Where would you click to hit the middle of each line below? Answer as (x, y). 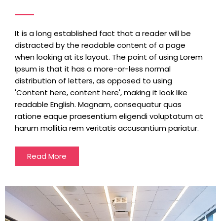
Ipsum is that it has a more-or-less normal (93, 69)
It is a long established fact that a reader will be (103, 33)
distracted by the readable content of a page (100, 45)
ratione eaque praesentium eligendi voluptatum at (109, 116)
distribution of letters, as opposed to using (93, 80)
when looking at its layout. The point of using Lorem (109, 57)
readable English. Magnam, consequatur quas (98, 104)
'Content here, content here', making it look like (101, 92)
